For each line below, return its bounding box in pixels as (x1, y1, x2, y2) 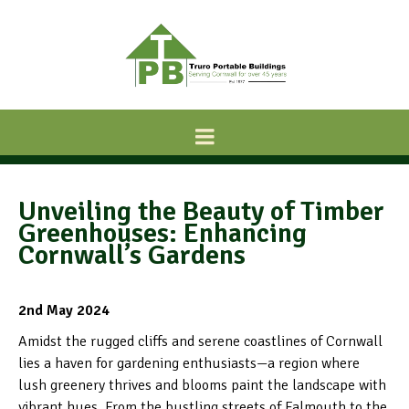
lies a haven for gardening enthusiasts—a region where (18, 354, 360, 372)
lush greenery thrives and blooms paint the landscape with (18, 376, 386, 394)
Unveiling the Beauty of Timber (18, 194, 384, 228)
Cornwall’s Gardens (18, 238, 246, 272)
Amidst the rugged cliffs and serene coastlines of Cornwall (18, 332, 383, 351)
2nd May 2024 (18, 301, 110, 320)
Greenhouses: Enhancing (18, 216, 307, 250)
